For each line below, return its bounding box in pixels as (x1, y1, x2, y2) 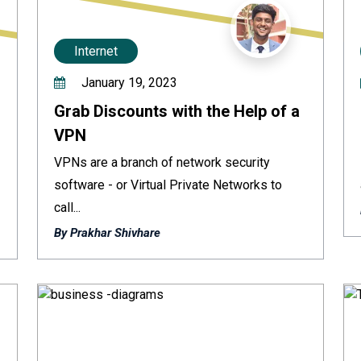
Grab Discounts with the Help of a (54, 102, 300, 121)
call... (54, 200, 81, 215)
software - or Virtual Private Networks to (54, 177, 282, 193)
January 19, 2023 (78, 75, 177, 90)
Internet (74, 44, 118, 59)
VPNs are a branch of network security (54, 155, 270, 170)
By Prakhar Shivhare (54, 226, 160, 240)
